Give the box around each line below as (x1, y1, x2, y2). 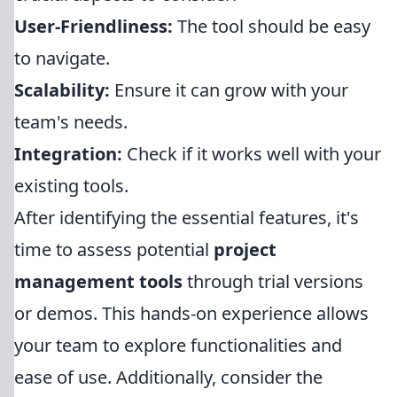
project (214, 237, 276, 261)
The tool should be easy (173, 14, 370, 38)
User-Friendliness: (14, 14, 173, 38)
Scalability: (14, 78, 110, 102)
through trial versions (183, 269, 363, 293)
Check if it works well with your (122, 142, 381, 166)
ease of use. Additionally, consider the (14, 365, 323, 389)
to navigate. (14, 46, 110, 70)
